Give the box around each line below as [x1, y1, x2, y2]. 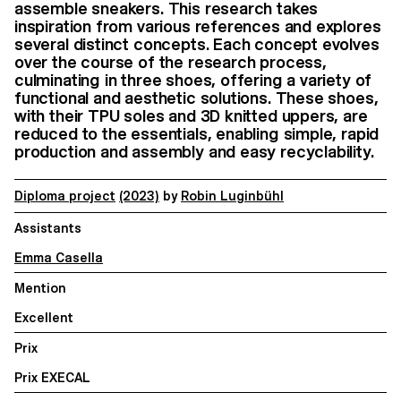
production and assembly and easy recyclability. [14, 142, 374, 162]
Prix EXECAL [14, 370, 90, 385]
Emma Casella [14, 250, 103, 265]
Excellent [14, 310, 73, 325]
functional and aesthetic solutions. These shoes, [14, 89, 379, 108]
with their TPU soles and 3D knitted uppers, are [14, 107, 368, 126]
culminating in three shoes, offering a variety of [14, 71, 372, 90]
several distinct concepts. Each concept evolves [14, 35, 380, 55]
